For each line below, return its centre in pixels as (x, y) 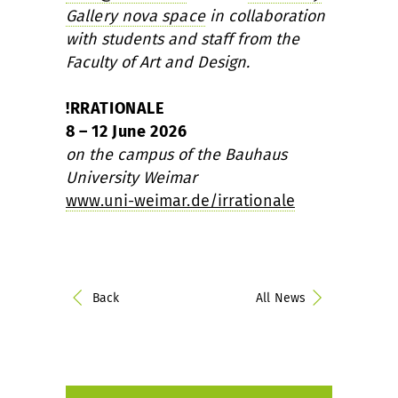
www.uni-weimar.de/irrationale (180, 200)
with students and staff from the (183, 39)
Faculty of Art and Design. (158, 62)
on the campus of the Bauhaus (176, 154)
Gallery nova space (135, 16)
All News (281, 298)
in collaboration (265, 16)
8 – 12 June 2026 (127, 131)
